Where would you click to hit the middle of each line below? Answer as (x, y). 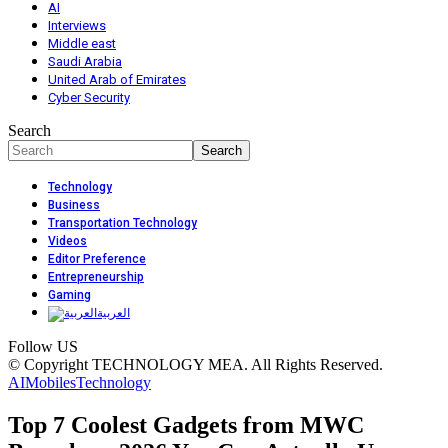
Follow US (43, 346)
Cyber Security (89, 97)
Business (74, 205)
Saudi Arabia (85, 61)
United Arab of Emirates (117, 79)
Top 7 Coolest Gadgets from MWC (186, 424)
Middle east (82, 43)
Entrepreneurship (96, 277)
